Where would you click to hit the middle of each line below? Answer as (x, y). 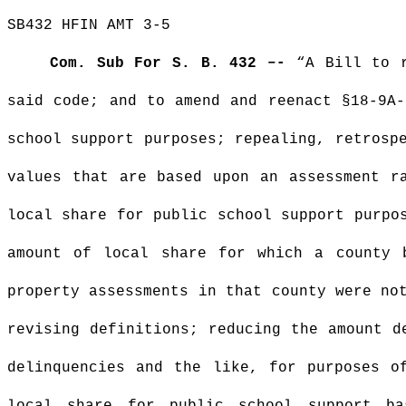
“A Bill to (348, 63)
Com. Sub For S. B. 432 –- (173, 63)
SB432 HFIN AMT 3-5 (89, 25)
